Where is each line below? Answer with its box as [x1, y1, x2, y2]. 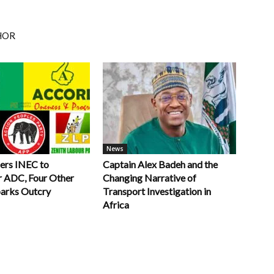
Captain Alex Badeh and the [103, 158, 218, 170]
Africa [103, 199, 129, 210]
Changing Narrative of [103, 172, 196, 183]
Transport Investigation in [103, 185, 211, 197]
